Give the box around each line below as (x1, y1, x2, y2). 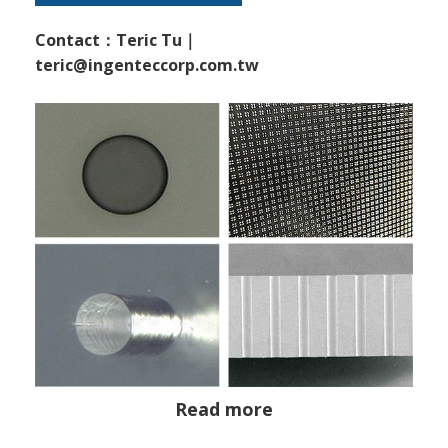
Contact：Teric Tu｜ (35, 29, 198, 52)
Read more (175, 397, 273, 422)
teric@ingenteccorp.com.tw (35, 54, 259, 77)
